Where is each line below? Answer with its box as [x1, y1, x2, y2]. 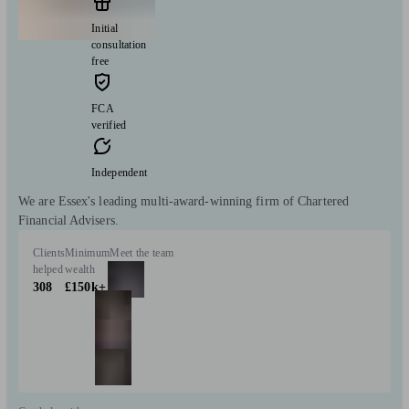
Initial [91, 21, 119, 35]
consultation [91, 37, 147, 51]
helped [33, 262, 63, 276]
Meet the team [110, 246, 174, 259]
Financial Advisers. [18, 213, 119, 227]
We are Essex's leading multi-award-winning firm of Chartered [18, 194, 350, 208]
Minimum [65, 246, 110, 259]
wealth [65, 262, 95, 276]
